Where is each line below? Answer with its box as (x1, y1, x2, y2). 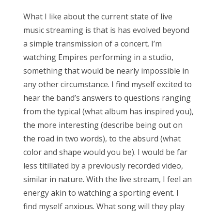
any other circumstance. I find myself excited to (23, 78, 192, 90)
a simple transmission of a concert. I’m (23, 38, 162, 49)
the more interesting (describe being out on (23, 119, 183, 130)
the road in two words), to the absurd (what (23, 133, 181, 144)
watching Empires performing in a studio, (23, 51, 173, 62)
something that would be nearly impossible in (23, 65, 189, 76)
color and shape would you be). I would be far (23, 146, 187, 157)
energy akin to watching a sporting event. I (23, 187, 179, 198)
